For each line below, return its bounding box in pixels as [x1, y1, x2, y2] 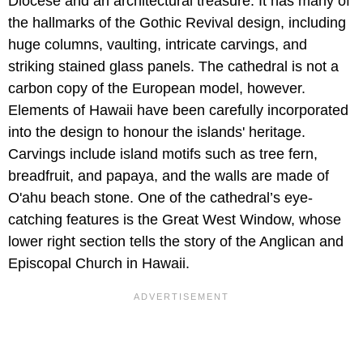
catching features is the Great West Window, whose [8, 211, 341, 228]
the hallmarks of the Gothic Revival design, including [8, 15, 346, 32]
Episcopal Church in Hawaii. [8, 255, 190, 272]
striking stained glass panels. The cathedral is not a [8, 58, 339, 75]
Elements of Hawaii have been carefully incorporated [8, 102, 348, 119]
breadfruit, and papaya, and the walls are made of [8, 168, 329, 185]
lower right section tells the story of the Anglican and [8, 233, 344, 250]
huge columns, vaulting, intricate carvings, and [8, 36, 307, 53]
